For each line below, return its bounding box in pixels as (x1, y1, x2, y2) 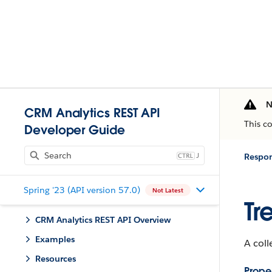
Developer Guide (24, 122, 125, 138)
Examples (35, 234, 75, 245)
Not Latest (152, 186, 183, 194)
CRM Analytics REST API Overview (35, 214, 171, 225)
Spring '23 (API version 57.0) (23, 184, 140, 195)
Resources (35, 253, 76, 264)
